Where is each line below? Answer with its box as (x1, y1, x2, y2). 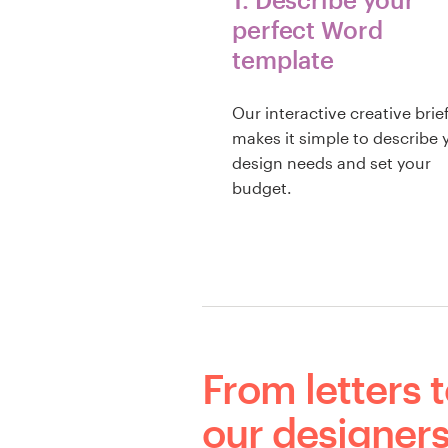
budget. (232, 178, 292, 198)
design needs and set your (232, 153, 431, 173)
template (232, 44, 335, 74)
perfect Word (232, 14, 383, 44)
